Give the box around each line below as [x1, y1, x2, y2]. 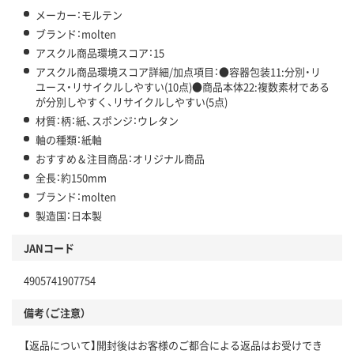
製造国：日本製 [36, 208, 102, 224]
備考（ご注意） [24, 305, 86, 321]
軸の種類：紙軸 [36, 132, 102, 148]
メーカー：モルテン [36, 7, 122, 23]
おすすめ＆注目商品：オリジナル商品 [36, 151, 205, 167]
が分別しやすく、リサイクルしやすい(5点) [36, 94, 228, 110]
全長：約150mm [36, 170, 107, 186]
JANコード [24, 240, 74, 256]
